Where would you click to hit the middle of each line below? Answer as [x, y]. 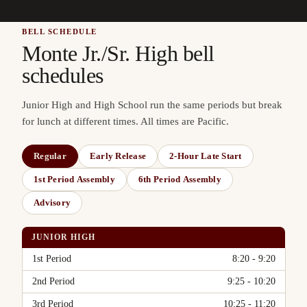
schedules [63, 75]
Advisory [52, 202]
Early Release [118, 156]
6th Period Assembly [180, 179]
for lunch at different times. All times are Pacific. [125, 121]
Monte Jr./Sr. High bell [118, 53]
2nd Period [53, 281]
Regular [50, 156]
